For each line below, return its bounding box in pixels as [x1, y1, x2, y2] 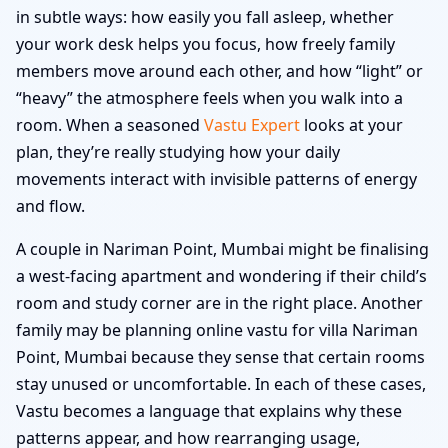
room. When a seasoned [16, 113, 204, 136]
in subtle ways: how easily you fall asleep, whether [16, 5, 394, 28]
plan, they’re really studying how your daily [16, 140, 340, 163]
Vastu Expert [204, 113, 300, 136]
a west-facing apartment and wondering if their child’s [16, 264, 427, 287]
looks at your [300, 113, 403, 136]
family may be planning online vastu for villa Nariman [16, 318, 418, 341]
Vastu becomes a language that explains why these [16, 399, 402, 422]
